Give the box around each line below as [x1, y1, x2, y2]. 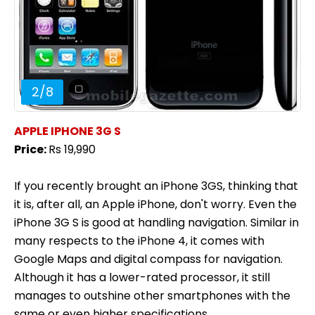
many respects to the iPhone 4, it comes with [14, 233, 264, 250]
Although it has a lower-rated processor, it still [14, 269, 270, 286]
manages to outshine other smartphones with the [14, 288, 290, 304]
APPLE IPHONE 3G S [14, 123, 121, 140]
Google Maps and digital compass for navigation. [14, 251, 283, 268]
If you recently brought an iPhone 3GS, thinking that [14, 178, 298, 195]
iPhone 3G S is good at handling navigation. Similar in [14, 214, 299, 231]
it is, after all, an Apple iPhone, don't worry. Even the [14, 196, 297, 213]
